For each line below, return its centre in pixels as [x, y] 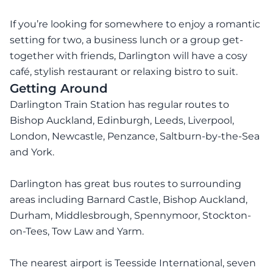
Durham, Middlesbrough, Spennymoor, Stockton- [130, 215]
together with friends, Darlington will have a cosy [129, 56]
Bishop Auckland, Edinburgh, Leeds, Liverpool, [122, 120]
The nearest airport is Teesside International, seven [133, 263]
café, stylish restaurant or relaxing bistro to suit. [124, 72]
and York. [32, 152]
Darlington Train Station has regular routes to [119, 105]
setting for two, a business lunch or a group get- [126, 40]
